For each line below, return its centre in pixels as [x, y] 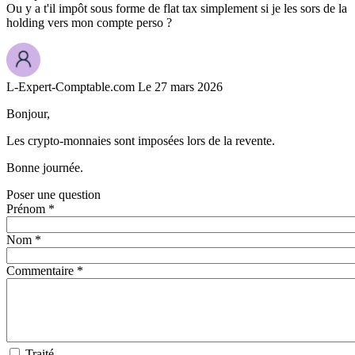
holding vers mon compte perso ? [89, 23]
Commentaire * [45, 271]
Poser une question [53, 195]
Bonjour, [28, 114]
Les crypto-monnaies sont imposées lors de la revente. [141, 141]
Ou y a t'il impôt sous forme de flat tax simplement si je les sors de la [177, 9]
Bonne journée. [45, 168]
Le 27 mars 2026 [180, 87]
